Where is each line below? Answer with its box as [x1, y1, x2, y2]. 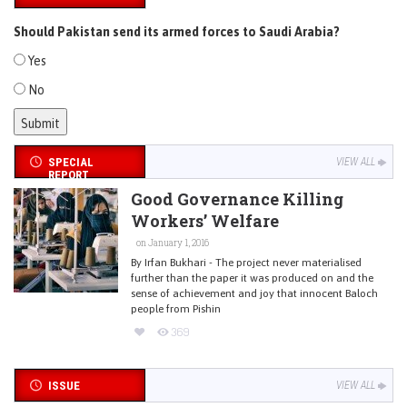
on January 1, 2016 [134, 237, 209, 249]
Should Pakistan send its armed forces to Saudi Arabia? [14, 25, 340, 39]
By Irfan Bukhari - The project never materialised [131, 256, 362, 269]
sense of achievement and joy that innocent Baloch [131, 287, 378, 300]
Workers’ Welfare [131, 210, 279, 232]
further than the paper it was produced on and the [131, 272, 373, 284]
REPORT [47, 168, 89, 182]
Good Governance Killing [131, 188, 343, 210]
